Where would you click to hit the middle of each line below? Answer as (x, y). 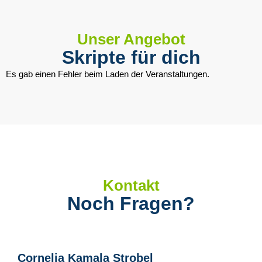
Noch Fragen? (131, 203)
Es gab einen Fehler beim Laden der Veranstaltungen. (108, 74)
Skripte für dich (131, 58)
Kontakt (131, 185)
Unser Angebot (131, 39)
